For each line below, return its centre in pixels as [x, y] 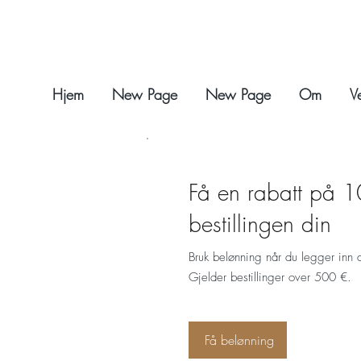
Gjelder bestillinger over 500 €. [270, 278]
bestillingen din [260, 224]
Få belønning [239, 340]
